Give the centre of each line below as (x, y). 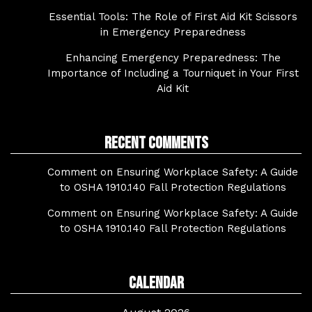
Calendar (156, 283)
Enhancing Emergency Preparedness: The (173, 58)
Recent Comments (156, 143)
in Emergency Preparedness (173, 32)
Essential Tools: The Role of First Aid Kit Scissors (173, 17)
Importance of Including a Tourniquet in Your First (173, 73)
